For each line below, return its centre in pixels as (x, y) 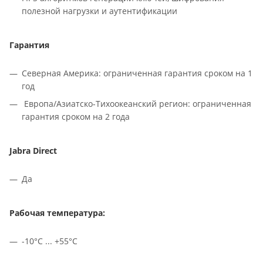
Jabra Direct (33, 151)
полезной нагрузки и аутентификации (100, 11)
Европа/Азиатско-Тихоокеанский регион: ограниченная (136, 104)
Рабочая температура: (57, 213)
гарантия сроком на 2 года (76, 117)
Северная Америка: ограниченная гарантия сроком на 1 (137, 73)
